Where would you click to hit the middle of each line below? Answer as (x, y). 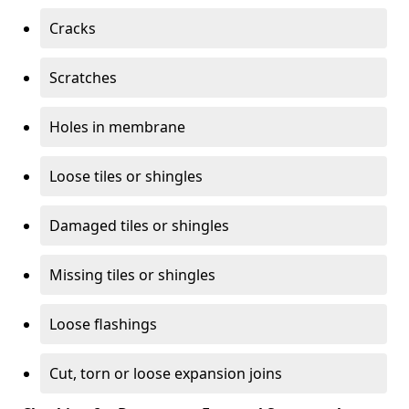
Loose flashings (103, 324)
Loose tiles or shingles (126, 176)
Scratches (83, 77)
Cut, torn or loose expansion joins (166, 373)
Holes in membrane (117, 126)
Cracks (73, 28)
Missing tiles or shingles (132, 274)
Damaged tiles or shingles (139, 225)
